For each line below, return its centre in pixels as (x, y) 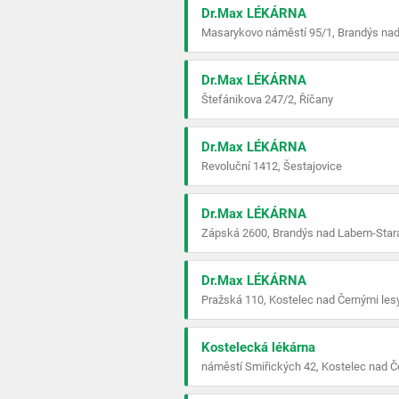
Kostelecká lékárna (258, 347)
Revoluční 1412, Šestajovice (272, 166)
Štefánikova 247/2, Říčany (267, 99)
